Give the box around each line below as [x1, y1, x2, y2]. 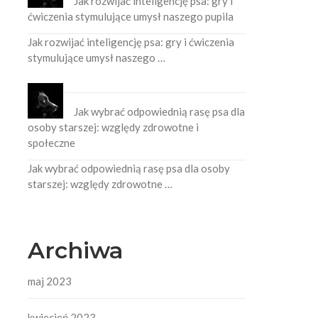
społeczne [28, 136, 76, 149]
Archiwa [28, 236, 124, 264]
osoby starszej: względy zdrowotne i [28, 120, 199, 133]
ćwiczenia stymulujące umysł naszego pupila [28, 9, 234, 23]
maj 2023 [28, 274, 72, 287]
